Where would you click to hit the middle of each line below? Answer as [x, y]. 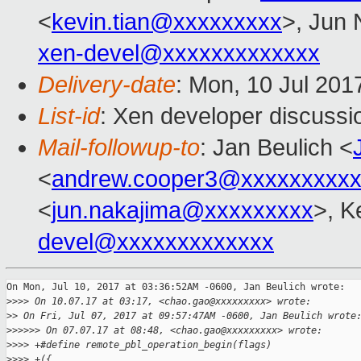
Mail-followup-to [119, 148]
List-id [69, 116]
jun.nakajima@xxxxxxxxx [183, 211]
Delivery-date [107, 85]
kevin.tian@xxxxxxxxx [167, 22]
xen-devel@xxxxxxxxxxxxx [179, 54]
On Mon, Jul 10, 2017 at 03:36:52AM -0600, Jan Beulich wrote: [176, 287]
